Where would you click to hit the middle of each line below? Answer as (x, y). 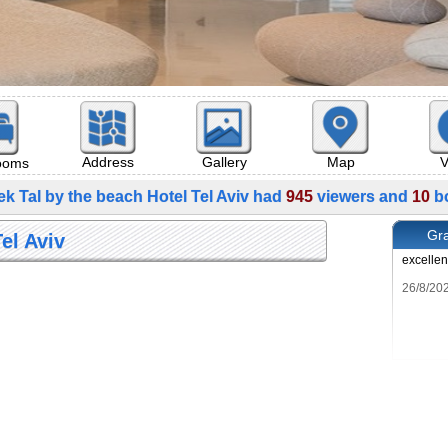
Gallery (224, 162)
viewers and (362, 196)
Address (108, 162)
